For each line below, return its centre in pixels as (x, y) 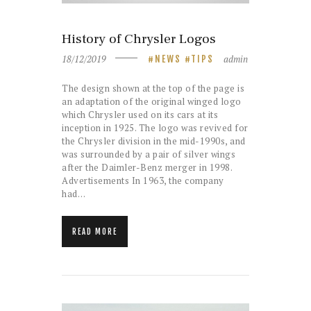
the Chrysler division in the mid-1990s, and (154, 141)
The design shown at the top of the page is (153, 89)
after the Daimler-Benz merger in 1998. (147, 168)
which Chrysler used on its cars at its (140, 115)
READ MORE (95, 232)
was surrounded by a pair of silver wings (149, 154)
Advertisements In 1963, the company (143, 181)
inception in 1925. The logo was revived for (155, 128)
